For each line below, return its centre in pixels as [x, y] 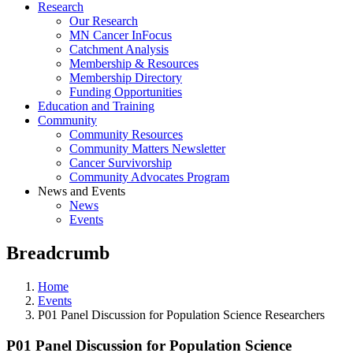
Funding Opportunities [126, 92]
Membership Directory [126, 78]
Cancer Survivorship [121, 163]
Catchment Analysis [119, 49]
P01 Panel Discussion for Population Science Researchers [181, 314]
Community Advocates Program [149, 177]
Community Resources [126, 134]
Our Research [104, 21]
